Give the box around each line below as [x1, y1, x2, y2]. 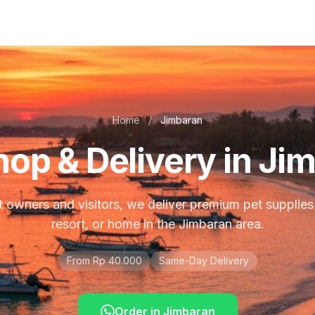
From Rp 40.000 [66, 255, 142, 266]
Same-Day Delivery [158, 255, 249, 266]
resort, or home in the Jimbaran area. [51, 217, 264, 231]
